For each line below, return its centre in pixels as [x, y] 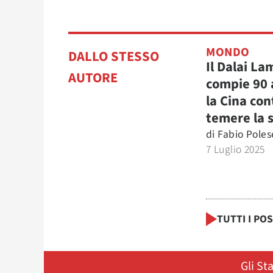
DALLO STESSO [114, 57]
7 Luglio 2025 [236, 150]
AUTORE [93, 78]
